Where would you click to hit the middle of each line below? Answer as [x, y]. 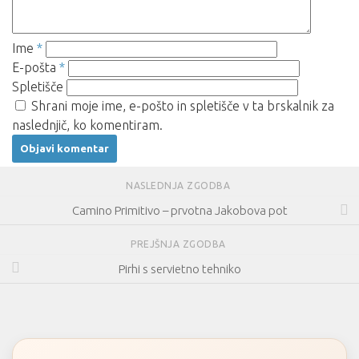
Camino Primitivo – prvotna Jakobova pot [179, 211]
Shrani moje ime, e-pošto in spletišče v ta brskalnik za [183, 106]
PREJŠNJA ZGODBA [179, 244]
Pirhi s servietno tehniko [179, 268]
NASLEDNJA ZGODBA [179, 186]
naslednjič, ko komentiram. [87, 125]
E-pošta [36, 68]
